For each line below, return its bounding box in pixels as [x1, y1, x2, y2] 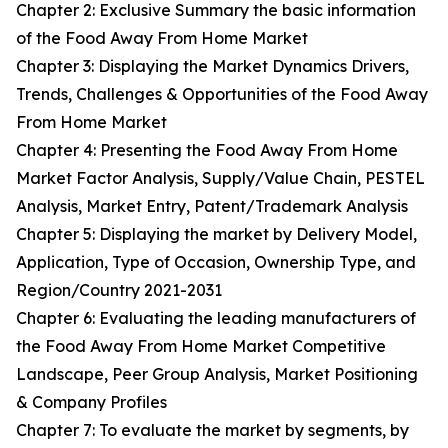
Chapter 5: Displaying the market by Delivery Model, [16, 224, 417, 245]
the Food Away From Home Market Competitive [16, 336, 386, 357]
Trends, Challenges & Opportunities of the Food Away [16, 84, 428, 105]
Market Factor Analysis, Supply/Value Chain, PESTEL [16, 168, 425, 189]
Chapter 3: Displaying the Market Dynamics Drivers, [16, 56, 409, 77]
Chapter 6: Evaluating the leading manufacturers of [16, 308, 416, 329]
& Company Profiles [16, 392, 167, 413]
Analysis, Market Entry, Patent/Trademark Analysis [16, 196, 408, 217]
